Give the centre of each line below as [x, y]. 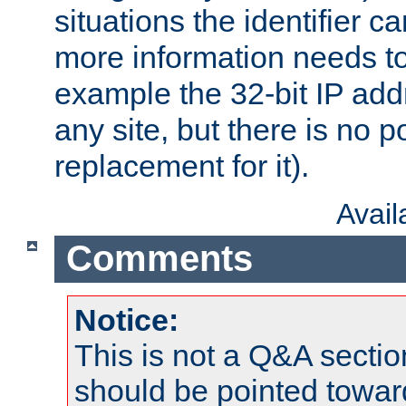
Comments [159, 259]
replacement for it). [182, 165]
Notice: [126, 320]
